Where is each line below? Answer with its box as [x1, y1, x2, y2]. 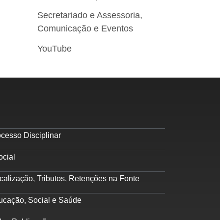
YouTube [37, 43, 72, 54]
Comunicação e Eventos [37, 24, 133, 34]
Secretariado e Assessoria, [37, 10, 142, 21]
